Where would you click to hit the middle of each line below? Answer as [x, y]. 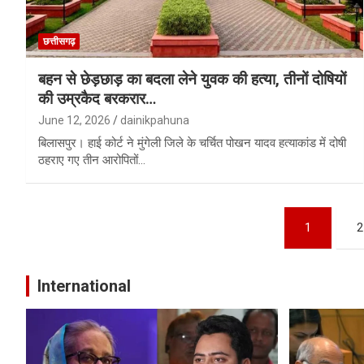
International [84, 286]
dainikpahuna [155, 120]
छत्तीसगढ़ [59, 41]
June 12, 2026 [74, 120]
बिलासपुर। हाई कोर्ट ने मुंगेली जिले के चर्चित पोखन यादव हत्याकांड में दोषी [192, 143]
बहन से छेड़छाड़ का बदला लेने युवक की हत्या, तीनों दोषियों [192, 79]
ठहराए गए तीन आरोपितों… [92, 160]
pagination [87, 256]
